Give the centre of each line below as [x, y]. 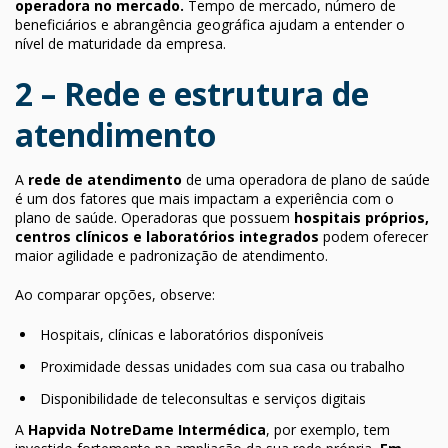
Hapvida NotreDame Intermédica [147, 429]
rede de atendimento [105, 179]
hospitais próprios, [361, 217]
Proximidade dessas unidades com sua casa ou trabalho [222, 366]
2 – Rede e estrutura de [192, 93]
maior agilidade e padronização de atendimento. [171, 255]
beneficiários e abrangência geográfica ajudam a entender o [210, 24]
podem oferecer [373, 236]
